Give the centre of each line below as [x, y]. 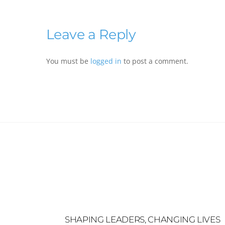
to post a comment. [155, 61]
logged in [106, 61]
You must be [68, 61]
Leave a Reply [91, 35]
